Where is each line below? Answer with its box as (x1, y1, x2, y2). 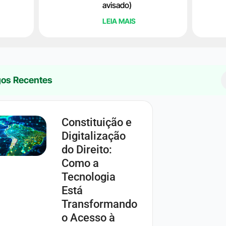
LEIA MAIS (102, 17, 136, 25)
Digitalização (61, 130, 126, 142)
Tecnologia (61, 171, 116, 183)
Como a (61, 157, 99, 169)
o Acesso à (61, 211, 115, 224)
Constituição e (61, 116, 132, 129)
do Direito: (61, 143, 112, 156)
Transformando (61, 198, 137, 210)
